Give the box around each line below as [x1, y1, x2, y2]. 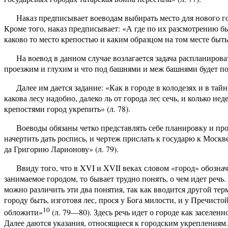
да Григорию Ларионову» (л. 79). [4, 143, 119, 154]
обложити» [4, 207, 43, 218]
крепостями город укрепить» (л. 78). [4, 103, 130, 114]
